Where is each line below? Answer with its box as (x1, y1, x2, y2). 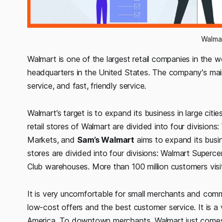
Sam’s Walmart (77, 134, 135, 145)
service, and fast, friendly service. (27, 80, 147, 91)
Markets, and (27, 134, 77, 145)
